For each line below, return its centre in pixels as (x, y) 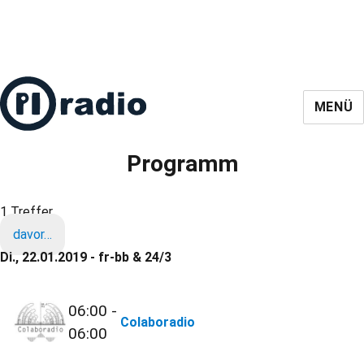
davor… (32, 234)
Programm (182, 164)
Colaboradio (158, 323)
